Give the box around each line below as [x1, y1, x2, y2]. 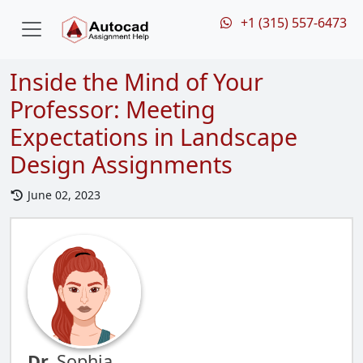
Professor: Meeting [10, 93, 216, 125]
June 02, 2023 [23, 187, 100, 203]
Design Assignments [10, 148, 233, 180]
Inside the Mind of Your [10, 66, 263, 97]
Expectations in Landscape [10, 121, 297, 152]
